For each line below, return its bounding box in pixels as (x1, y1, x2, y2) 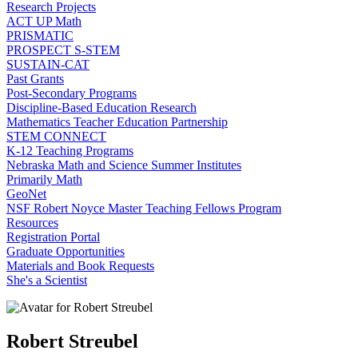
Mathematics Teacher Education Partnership (6, 115, 228, 129)
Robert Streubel (6, 330, 138, 352)
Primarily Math (6, 173, 82, 186)
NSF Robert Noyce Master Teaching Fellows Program (6, 201, 281, 215)
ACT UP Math (6, 14, 82, 28)
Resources (6, 216, 58, 229)
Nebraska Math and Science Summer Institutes (6, 158, 241, 172)
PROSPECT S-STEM (6, 43, 120, 57)
